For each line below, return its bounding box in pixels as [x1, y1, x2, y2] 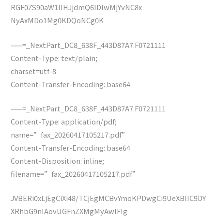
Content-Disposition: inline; [11, 155, 105, 166]
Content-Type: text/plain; [11, 52, 98, 63]
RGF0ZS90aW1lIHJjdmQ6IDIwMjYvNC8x [11, 2, 142, 13]
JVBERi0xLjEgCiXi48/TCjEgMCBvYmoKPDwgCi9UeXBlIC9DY [11, 193, 206, 203]
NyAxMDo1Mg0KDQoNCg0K [11, 15, 104, 26]
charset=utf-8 [11, 65, 57, 76]
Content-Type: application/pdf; [11, 116, 117, 126]
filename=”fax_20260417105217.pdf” [11, 168, 140, 179]
